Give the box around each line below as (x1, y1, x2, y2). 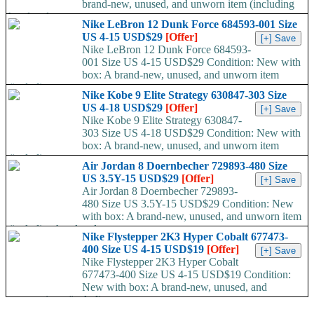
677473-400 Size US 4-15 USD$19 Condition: (82, 268, 291, 281)
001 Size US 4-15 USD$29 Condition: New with (82, 56, 301, 69)
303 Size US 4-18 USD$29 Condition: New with (82, 127, 301, 139)
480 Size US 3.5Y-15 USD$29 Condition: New (82, 198, 294, 210)
